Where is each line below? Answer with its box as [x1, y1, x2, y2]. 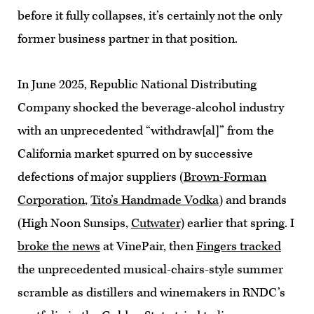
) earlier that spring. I [180, 214, 294, 231]
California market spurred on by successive [18, 145, 253, 162]
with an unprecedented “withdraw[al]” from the [18, 122, 274, 139]
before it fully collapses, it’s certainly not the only [18, 7, 282, 24]
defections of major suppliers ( [18, 168, 184, 185]
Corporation [18, 191, 85, 208]
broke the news [18, 238, 100, 254]
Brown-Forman [184, 168, 266, 185]
